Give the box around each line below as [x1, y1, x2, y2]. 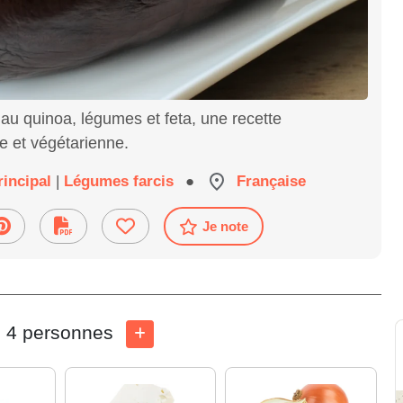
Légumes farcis [64, 172, 174, 190]
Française [237, 172, 306, 190]
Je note [201, 219, 248, 235]
